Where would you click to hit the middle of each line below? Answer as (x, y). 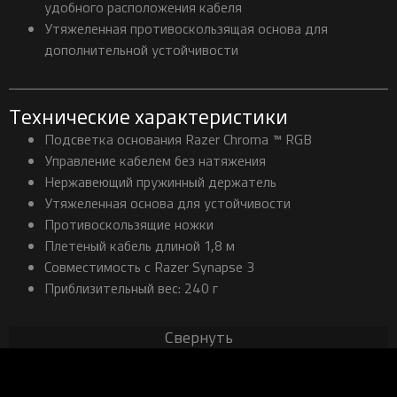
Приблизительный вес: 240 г (131, 288)
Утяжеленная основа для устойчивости (167, 202)
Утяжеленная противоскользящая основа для (186, 28)
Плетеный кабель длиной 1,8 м (140, 245)
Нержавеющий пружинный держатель (160, 181)
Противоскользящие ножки (129, 224)
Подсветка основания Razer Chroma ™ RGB (178, 139)
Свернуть (198, 336)
